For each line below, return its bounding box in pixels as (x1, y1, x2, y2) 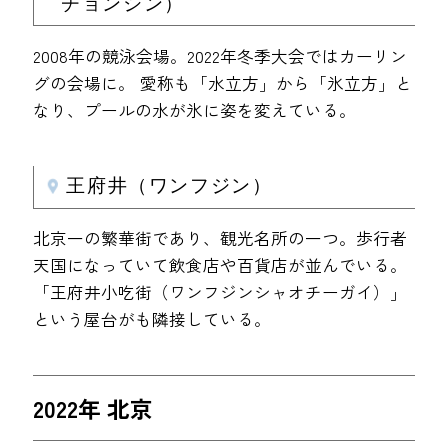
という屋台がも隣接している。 (33, 307, 272, 332)
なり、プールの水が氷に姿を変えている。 (33, 98, 357, 123)
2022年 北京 (33, 390, 154, 425)
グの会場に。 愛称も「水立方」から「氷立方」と (33, 71, 413, 96)
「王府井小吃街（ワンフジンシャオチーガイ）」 (33, 280, 408, 305)
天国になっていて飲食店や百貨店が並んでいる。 (33, 253, 408, 278)
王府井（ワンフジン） (66, 175, 273, 198)
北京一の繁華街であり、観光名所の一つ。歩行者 (33, 226, 408, 251)
